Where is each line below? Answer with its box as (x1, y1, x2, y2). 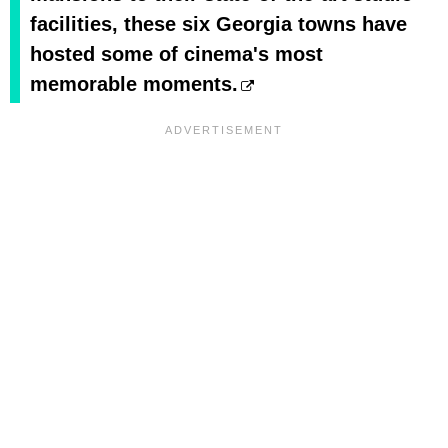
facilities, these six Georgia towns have (30, 12, 407, 35)
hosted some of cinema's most (30, 42, 323, 65)
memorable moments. (30, 72, 238, 95)
